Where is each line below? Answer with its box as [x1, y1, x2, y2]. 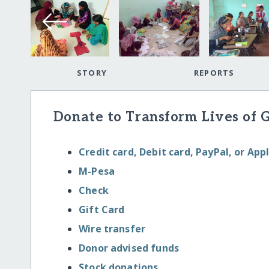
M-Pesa [79, 165, 115, 178]
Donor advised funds [79, 241, 180, 255]
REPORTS [193, 67, 235, 79]
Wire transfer [79, 222, 146, 236]
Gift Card [79, 203, 125, 217]
